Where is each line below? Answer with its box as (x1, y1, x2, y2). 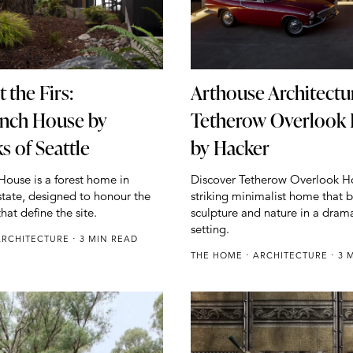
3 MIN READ (76, 233, 139, 245)
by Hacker (190, 134, 269, 162)
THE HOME (190, 250, 246, 262)
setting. (190, 221, 229, 237)
